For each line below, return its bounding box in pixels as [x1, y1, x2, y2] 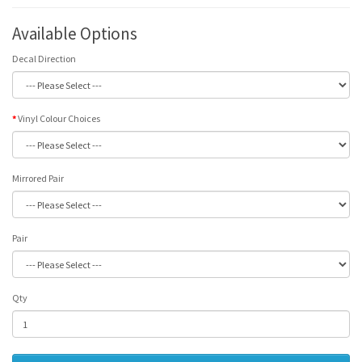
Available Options [12, 23, 137, 44]
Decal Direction [12, 53, 76, 65]
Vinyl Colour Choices [18, 112, 100, 124]
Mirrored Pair [12, 172, 64, 184]
